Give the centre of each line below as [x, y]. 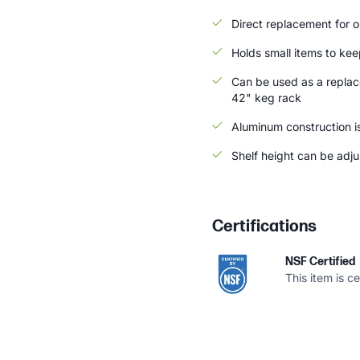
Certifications [264, 227]
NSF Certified [320, 262]
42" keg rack [266, 98]
